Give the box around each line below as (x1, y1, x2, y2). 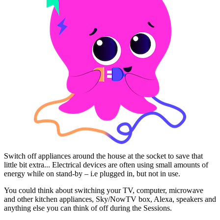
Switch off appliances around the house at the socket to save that (4, 152, 203, 161)
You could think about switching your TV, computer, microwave (4, 186, 203, 195)
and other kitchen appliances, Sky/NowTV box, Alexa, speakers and (4, 195, 216, 204)
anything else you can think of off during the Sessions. (4, 204, 172, 213)
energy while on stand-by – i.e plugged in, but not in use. (4, 169, 180, 178)
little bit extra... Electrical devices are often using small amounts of (4, 161, 208, 169)
